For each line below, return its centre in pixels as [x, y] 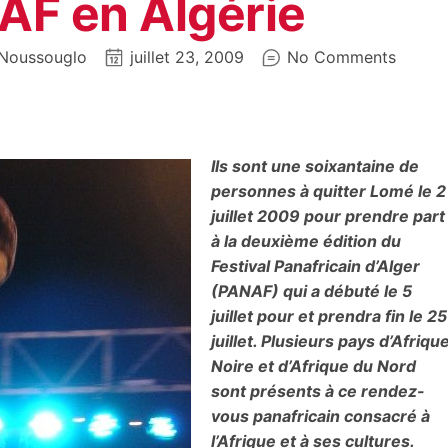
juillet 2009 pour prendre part [328, 215]
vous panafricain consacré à [320, 415]
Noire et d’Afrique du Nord [313, 365]
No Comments [341, 57]
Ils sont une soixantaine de [315, 165]
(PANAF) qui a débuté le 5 [311, 290]
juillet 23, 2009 [186, 57]
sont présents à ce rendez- [318, 390]
